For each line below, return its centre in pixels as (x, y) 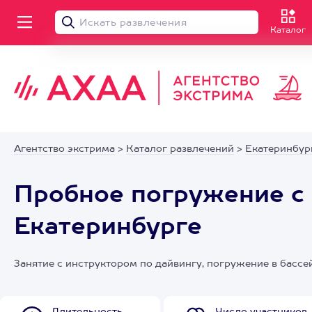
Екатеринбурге (108, 228)
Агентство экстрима (64, 149)
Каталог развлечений (180, 149)
